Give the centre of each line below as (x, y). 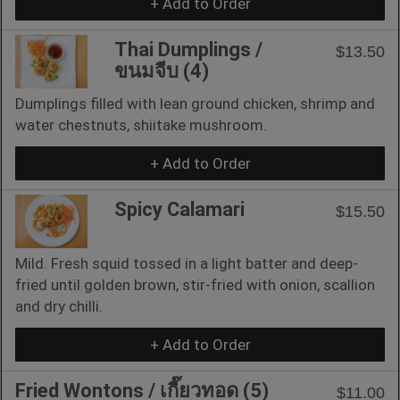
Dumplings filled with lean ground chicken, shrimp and (195, 103)
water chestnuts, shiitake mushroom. (141, 125)
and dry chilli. (59, 306)
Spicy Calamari (179, 209)
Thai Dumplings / (188, 49)
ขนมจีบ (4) (162, 71)
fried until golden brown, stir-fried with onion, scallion (195, 284)
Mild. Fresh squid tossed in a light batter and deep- (187, 263)
